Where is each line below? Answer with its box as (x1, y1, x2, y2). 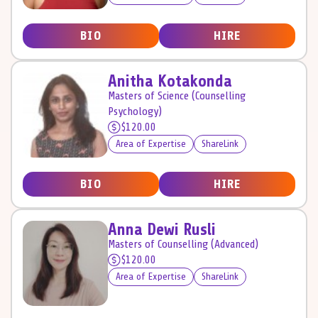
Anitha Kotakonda (108, 72, 232, 91)
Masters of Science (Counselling (108, 89, 246, 102)
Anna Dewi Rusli (108, 220, 216, 239)
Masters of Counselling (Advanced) (108, 237, 258, 251)
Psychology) (108, 104, 162, 118)
